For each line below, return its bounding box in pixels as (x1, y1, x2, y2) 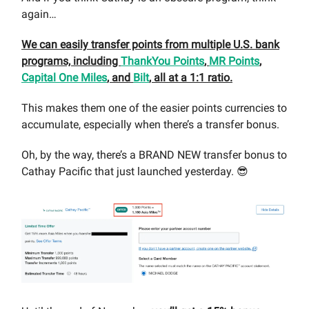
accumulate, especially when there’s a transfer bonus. (21, 118, 279, 132)
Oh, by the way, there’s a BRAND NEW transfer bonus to (21, 148, 287, 162)
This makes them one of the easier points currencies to (21, 101, 287, 115)
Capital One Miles (21, 71, 107, 85)
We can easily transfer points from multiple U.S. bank (21, 38, 279, 52)
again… (21, 8, 57, 21)
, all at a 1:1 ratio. (149, 71, 232, 85)
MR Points (209, 54, 259, 68)
